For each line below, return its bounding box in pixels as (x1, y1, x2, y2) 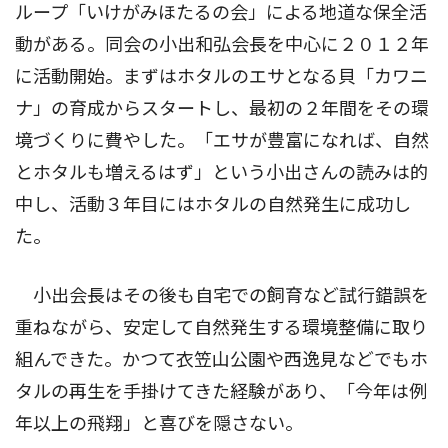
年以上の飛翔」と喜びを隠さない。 (15, 413, 303, 435)
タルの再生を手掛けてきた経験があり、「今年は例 (15, 381, 427, 403)
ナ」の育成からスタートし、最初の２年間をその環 (15, 98, 429, 120)
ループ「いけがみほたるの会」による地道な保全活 (15, 2, 427, 24)
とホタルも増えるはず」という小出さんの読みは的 (15, 162, 428, 184)
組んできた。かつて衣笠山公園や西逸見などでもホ (15, 349, 428, 371)
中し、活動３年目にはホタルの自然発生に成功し (15, 194, 411, 216)
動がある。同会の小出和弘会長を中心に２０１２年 (15, 34, 429, 56)
